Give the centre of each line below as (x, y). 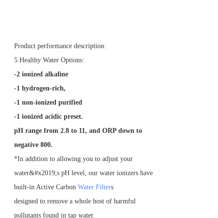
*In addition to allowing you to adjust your (73, 159)
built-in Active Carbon (46, 187)
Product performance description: (60, 46)
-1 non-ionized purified (48, 102)
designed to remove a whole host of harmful (75, 201)
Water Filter (94, 187)
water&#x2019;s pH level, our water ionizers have (83, 173)
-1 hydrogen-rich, (40, 88)
